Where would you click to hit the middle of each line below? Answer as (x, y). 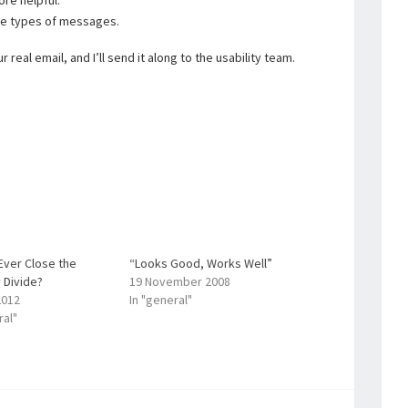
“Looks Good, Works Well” (200, 263)
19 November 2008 (179, 281)
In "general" (160, 300)
